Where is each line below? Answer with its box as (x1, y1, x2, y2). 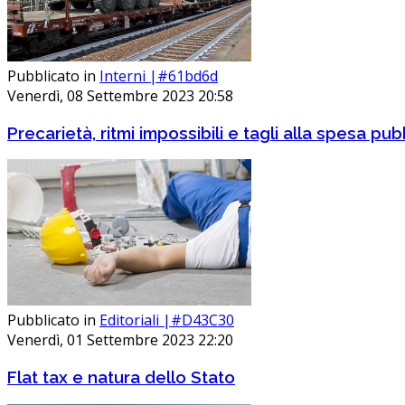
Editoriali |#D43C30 (99, 310, 234, 331)
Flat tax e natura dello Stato (7, 367, 235, 388)
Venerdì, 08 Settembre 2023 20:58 (7, 85, 233, 106)
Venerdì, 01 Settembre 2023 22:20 (7, 330, 233, 351)
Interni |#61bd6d (99, 65, 218, 86)
